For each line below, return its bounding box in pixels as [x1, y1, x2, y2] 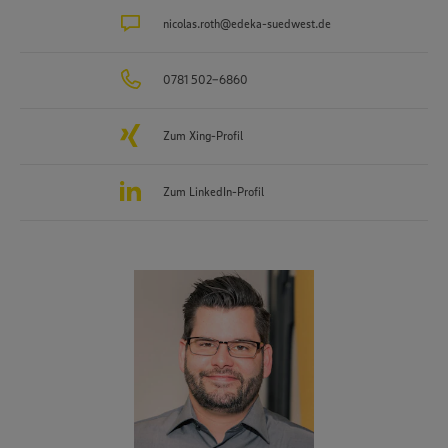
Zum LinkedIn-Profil [162, 184, 264, 200]
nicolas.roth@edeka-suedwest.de [162, 16, 331, 32]
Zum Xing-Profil [162, 128, 243, 144]
